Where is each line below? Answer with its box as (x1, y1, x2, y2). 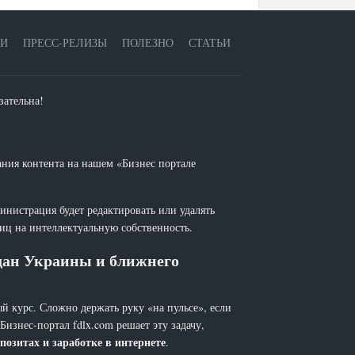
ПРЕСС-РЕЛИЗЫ (23, 35, 107, 50)
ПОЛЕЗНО (122, 35, 174, 50)
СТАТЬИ (189, 35, 231, 50)
